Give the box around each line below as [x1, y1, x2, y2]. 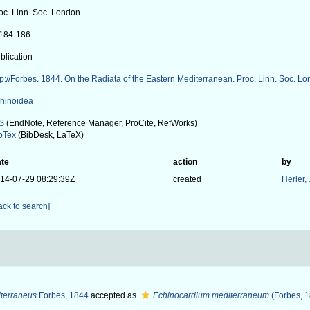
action [172, 157, 197, 167]
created [172, 174, 201, 184]
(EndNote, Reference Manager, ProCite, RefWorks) [4, 118, 198, 128]
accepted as [89, 291, 138, 300]
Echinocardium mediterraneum [153, 291, 269, 300]
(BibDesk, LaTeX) [16, 130, 84, 140]
